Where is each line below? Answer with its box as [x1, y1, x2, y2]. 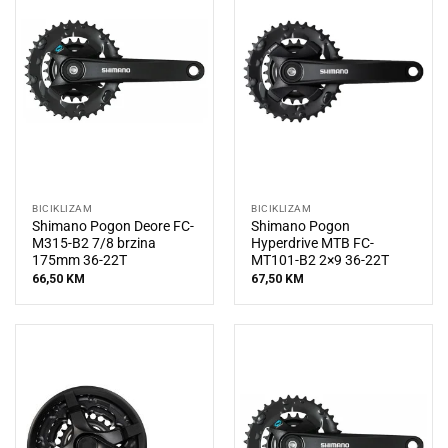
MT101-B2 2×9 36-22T [251, 252, 390, 269]
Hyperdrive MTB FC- [251, 235, 375, 252]
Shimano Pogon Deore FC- [32, 218, 195, 235]
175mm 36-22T [32, 252, 128, 269]
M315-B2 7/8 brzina [32, 235, 157, 252]
